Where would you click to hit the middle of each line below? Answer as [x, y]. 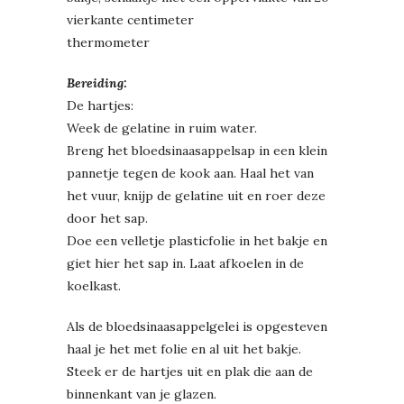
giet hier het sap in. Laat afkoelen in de [185, 263]
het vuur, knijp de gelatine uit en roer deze [196, 195]
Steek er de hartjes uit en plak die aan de [190, 371]
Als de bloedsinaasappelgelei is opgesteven [197, 326]
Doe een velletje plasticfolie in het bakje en [197, 240]
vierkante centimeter [130, 19]
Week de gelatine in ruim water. [162, 128]
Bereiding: [97, 83]
